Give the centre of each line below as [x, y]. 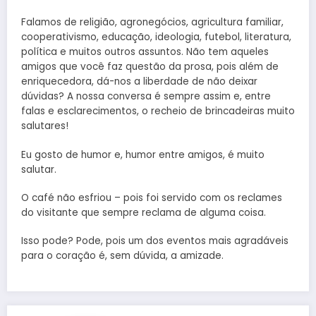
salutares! [45, 126]
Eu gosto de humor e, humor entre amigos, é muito [143, 154]
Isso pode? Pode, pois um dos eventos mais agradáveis [155, 241]
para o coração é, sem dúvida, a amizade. [122, 255]
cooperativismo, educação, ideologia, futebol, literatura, [156, 37]
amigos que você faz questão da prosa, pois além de [150, 67]
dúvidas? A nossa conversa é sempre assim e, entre [146, 97]
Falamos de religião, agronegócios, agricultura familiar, [152, 23]
